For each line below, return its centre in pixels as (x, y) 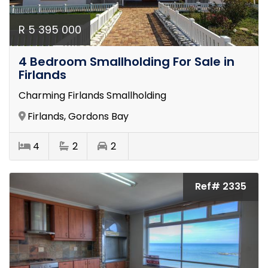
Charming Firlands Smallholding (92, 95)
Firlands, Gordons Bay (78, 116)
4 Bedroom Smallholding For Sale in (127, 61)
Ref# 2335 (221, 186)
